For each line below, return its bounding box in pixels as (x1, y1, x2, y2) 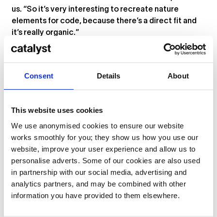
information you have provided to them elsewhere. (11, 191, 180, 200)
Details (96, 72, 121, 80)
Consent (24, 72, 53, 80)
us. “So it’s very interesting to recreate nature (12, 6, 179, 13)
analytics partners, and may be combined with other (11, 179, 186, 188)
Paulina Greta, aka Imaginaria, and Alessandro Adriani (12, 67, 204, 74)
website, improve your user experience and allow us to (11, 144, 196, 153)
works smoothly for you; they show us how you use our (11, 133, 198, 141)
